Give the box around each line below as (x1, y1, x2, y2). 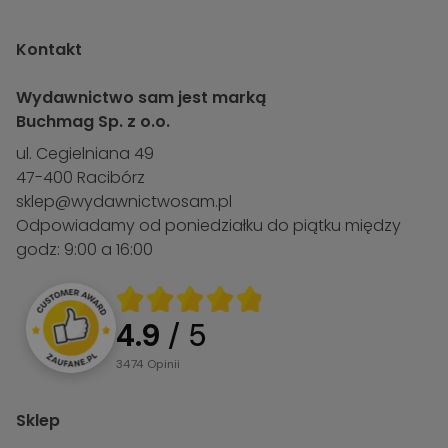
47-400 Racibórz (16, 166, 145, 190)
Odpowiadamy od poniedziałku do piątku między (16, 214, 401, 238)
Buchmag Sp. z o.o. (16, 110, 170, 134)
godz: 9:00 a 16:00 (16, 238, 153, 262)
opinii (156, 356, 180, 373)
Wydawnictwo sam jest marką (16, 86, 266, 110)
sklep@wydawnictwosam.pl (16, 190, 232, 214)
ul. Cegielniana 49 (16, 142, 154, 166)
